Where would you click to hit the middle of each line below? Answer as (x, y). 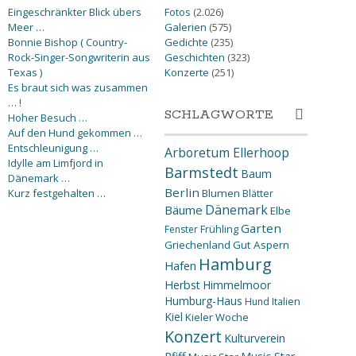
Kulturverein (254, 338)
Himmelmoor (236, 284)
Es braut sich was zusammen (78, 87)
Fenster (181, 229)
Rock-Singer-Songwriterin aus (79, 57)
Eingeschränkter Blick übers (75, 12)
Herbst (182, 284)
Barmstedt (201, 172)
